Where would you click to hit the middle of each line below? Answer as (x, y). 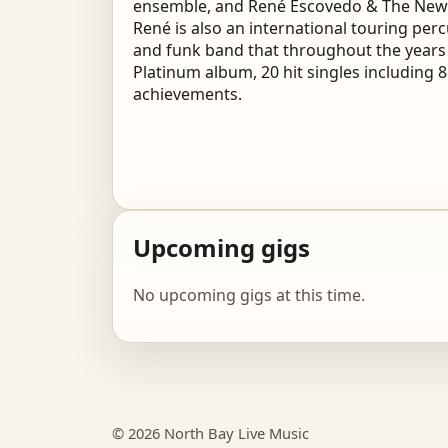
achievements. (187, 94)
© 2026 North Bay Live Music (210, 432)
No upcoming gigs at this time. (249, 294)
